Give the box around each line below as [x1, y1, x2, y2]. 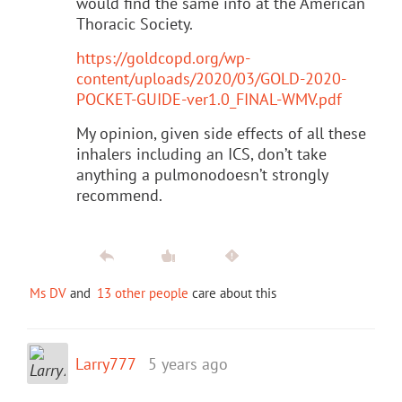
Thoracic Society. [76, 13, 193, 34]
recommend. [76, 184, 162, 205]
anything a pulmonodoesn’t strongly [76, 163, 328, 185]
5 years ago [148, 353, 228, 374]
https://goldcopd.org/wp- [76, 47, 250, 68]
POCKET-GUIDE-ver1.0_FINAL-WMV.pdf [76, 88, 342, 109]
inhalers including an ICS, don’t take [76, 143, 327, 164]
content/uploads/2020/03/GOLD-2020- [76, 67, 346, 89]
